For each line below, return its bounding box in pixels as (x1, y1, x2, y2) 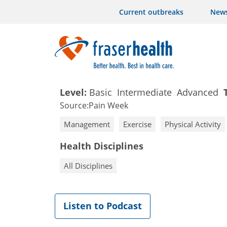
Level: (60, 86, 87, 98)
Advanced (177, 86, 218, 98)
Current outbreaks (119, 7, 183, 17)
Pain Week (89, 100, 128, 111)
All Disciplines (64, 161, 112, 171)
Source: (60, 100, 89, 111)
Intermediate (117, 86, 172, 98)
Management (64, 119, 110, 129)
